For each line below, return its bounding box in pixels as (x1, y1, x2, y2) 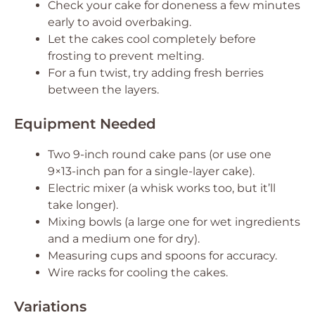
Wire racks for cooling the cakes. (48, 266, 228, 279)
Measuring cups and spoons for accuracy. (48, 249, 277, 262)
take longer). (48, 198, 118, 212)
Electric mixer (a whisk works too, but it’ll (48, 181, 276, 195)
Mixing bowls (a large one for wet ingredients (48, 215, 300, 229)
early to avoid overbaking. (48, 15, 191, 29)
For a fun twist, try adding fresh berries (48, 66, 264, 79)
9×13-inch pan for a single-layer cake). (48, 165, 255, 178)
